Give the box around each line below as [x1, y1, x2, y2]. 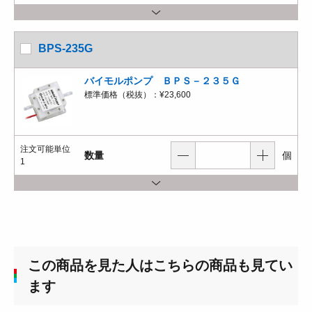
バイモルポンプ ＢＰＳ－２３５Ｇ [84, 75, 240, 86]
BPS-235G [38, 42, 93, 54]
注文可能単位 [20, 144, 70, 154]
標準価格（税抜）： [84, 90, 159, 100]
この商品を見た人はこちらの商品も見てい [27, 258, 292, 273]
